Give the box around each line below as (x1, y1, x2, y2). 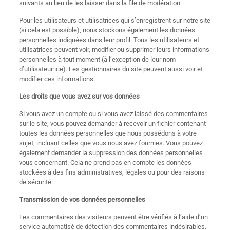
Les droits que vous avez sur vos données (18, 92, 140, 100)
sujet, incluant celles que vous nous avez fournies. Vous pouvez (18, 139, 203, 147)
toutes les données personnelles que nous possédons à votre (18, 129, 197, 137)
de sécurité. (18, 178, 53, 186)
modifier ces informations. (18, 75, 95, 83)
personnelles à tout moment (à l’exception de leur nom (18, 55, 176, 63)
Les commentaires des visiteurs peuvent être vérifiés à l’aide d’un (18, 213, 208, 221)
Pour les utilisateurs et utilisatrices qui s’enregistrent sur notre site (18, 16, 210, 24)
